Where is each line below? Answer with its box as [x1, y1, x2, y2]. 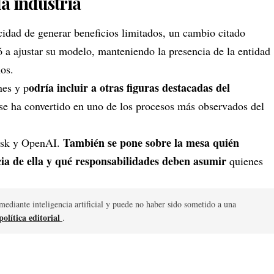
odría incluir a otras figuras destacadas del [29, 79, 230, 95]
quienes [229, 153, 263, 168]
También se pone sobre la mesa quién [63, 134, 239, 150]
